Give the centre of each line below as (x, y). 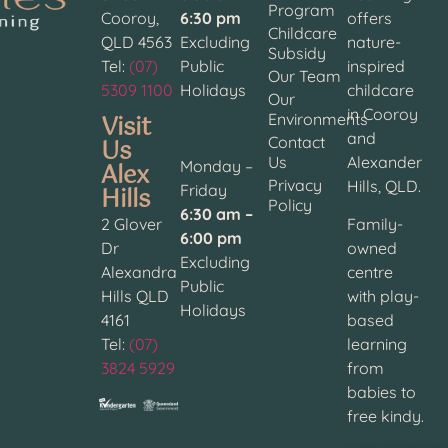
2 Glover (132, 224)
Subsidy (297, 52)
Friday (203, 190)
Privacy (295, 184)
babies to (381, 392)
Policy (290, 204)
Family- (374, 224)
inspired (375, 65)
